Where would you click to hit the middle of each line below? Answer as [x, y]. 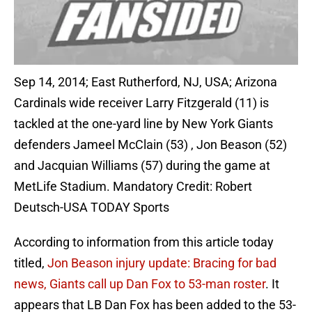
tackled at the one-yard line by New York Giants [143, 124]
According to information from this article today [144, 242]
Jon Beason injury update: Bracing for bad [162, 263]
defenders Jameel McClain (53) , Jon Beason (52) [150, 145]
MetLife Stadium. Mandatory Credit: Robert [133, 187]
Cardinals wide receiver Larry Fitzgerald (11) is [141, 103]
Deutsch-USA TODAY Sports [92, 208]
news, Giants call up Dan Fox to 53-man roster [140, 284]
